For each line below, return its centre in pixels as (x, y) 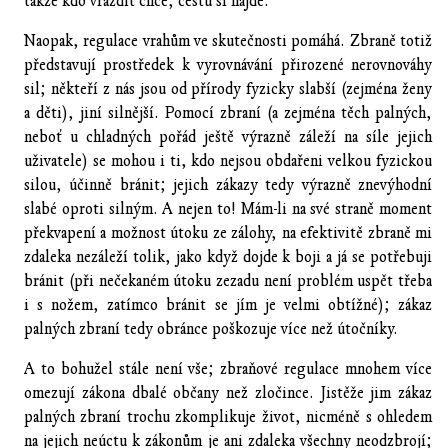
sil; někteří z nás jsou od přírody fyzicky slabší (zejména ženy (228, 88)
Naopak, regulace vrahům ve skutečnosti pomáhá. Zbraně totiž (228, 40)
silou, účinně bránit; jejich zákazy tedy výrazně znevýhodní (228, 184)
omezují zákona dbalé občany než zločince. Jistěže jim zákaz (228, 392)
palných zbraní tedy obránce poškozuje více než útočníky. (211, 328)
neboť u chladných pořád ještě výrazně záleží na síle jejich (228, 136)
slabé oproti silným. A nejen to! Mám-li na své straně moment (228, 208)
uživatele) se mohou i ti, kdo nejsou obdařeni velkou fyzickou (228, 160)
